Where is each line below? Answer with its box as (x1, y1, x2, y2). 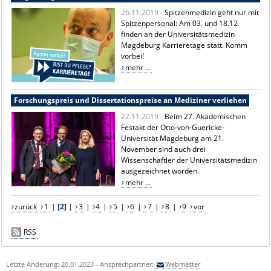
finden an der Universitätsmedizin (121, 28, 235, 39)
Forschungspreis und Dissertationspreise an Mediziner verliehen (13, 94, 247, 105)
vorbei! (121, 50, 145, 61)
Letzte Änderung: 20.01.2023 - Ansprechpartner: (5, 259, 155, 269)
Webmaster (165, 259, 201, 269)
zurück (15, 201, 38, 212)
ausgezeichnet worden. (121, 165, 200, 176)
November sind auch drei (121, 143, 206, 154)
